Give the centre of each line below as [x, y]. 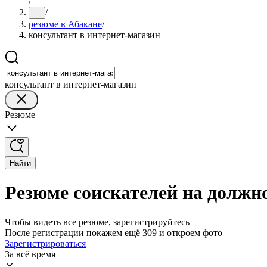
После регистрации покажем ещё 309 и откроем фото [114, 232]
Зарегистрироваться [45, 243]
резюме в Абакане [65, 24]
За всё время [30, 254]
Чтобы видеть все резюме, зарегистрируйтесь [97, 222]
